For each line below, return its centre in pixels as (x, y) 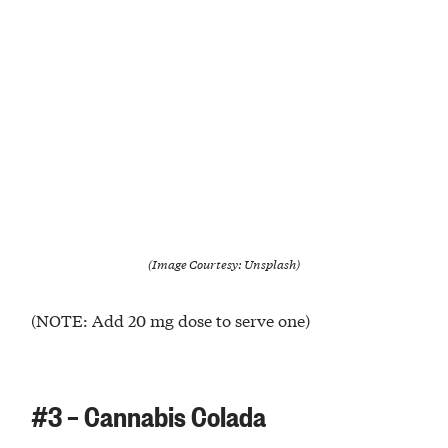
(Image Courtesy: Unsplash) (224, 263)
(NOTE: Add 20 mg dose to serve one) (171, 319)
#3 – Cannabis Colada (149, 414)
